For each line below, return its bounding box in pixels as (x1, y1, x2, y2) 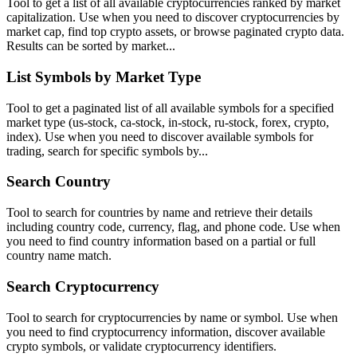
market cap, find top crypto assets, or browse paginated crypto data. (6, 25, 344, 39)
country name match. (6, 249, 112, 263)
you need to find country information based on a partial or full (6, 234, 316, 249)
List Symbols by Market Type (6, 69, 201, 86)
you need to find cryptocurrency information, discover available (6, 324, 325, 339)
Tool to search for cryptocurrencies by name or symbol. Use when (6, 310, 338, 324)
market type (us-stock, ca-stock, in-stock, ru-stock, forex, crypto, (6, 115, 329, 129)
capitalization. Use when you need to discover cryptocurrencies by (6, 10, 339, 25)
